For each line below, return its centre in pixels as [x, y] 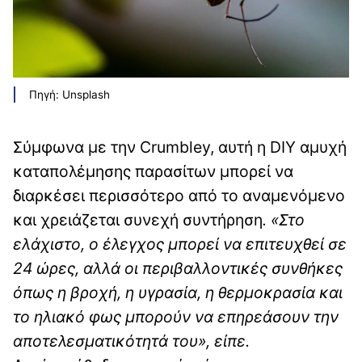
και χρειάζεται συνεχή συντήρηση [138, 219]
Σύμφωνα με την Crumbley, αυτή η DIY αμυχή [180, 147]
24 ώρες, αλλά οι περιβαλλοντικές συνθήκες [178, 268]
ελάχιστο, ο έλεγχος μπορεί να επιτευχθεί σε [180, 244]
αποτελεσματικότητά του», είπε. [131, 341]
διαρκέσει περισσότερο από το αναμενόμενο [179, 195]
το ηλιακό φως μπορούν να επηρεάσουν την [176, 316]
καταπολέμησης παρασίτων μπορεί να [153, 171]
